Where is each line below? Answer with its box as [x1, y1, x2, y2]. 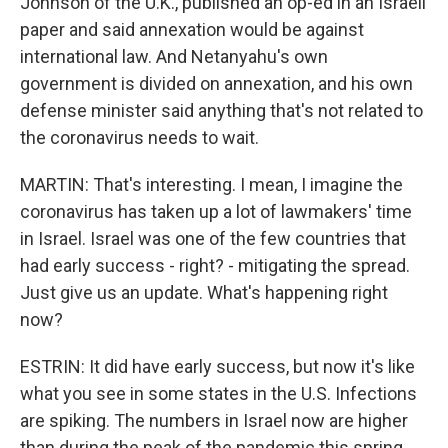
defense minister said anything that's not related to [20, 100, 423, 121]
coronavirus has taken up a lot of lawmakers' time [20, 201, 412, 222]
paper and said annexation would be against [20, 19, 364, 40]
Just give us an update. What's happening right [20, 282, 388, 303]
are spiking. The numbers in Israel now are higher [20, 410, 408, 431]
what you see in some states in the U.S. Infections [20, 383, 417, 404]
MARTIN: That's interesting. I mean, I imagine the [20, 174, 403, 195]
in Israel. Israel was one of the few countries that [20, 228, 406, 249]
